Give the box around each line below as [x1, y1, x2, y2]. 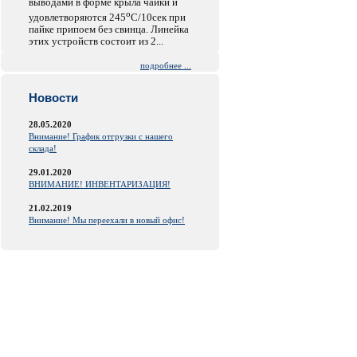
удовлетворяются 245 [29, 11, 126, 24]
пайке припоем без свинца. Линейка [29, 23, 189, 36]
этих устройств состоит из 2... [29, 35, 163, 48]
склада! [29, 143, 57, 153]
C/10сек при [131, 11, 186, 24]
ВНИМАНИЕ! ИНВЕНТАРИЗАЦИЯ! [29, 179, 171, 189]
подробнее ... [140, 61, 191, 70]
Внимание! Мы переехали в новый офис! [29, 215, 185, 225]
